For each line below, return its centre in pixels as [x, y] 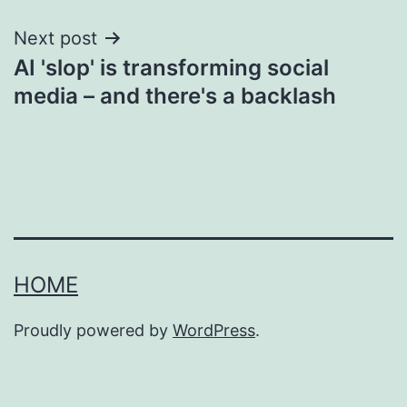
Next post [55, 38]
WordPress [214, 330]
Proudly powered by [93, 330]
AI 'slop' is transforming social [171, 67]
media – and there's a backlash [175, 95]
